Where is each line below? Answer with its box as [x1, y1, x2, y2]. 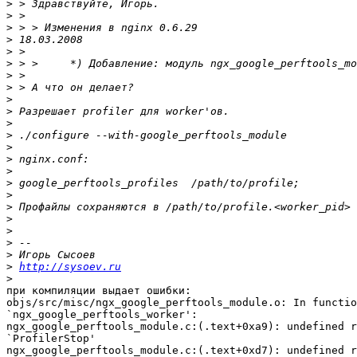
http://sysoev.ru [19, 261, 121, 273]
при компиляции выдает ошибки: [6, 284, 191, 297]
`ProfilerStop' [6, 332, 96, 345]
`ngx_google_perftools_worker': [6, 308, 198, 321]
